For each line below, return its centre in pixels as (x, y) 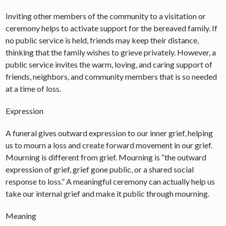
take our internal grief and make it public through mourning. (108, 193)
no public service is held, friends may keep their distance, (102, 40)
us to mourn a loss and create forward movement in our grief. (109, 145)
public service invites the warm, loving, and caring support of (109, 64)
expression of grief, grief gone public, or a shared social (100, 169)
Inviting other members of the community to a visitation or (106, 16)
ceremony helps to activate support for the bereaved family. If (112, 28)
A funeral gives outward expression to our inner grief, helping (109, 133)
